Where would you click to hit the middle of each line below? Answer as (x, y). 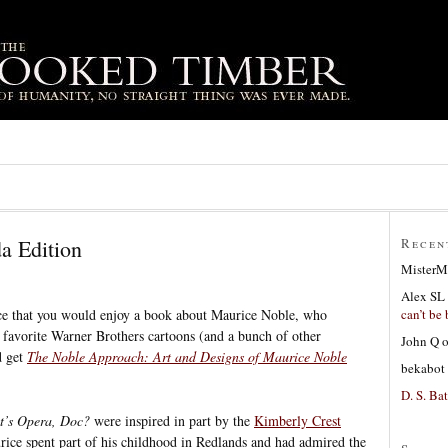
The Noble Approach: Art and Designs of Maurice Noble (187, 356)
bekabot (423, 367)
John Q (420, 340)
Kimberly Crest (297, 420)
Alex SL (423, 295)
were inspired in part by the (172, 420)
